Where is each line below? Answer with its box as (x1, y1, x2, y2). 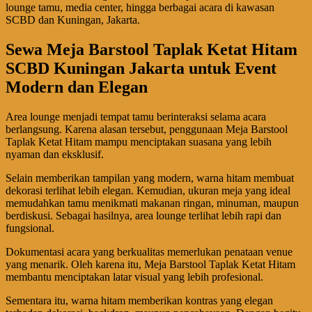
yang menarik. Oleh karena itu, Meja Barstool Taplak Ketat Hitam (6, 258, 295, 270)
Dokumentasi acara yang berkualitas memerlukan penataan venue (6, 246, 292, 258)
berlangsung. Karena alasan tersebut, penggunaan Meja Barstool (6, 123, 288, 135)
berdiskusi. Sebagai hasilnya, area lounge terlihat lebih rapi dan (6, 210, 281, 221)
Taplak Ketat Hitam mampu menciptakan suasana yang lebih (6, 136, 272, 148)
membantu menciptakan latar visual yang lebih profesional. (6, 271, 263, 283)
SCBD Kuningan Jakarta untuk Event (6, 59, 276, 78)
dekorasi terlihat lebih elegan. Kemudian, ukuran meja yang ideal (6, 185, 290, 196)
